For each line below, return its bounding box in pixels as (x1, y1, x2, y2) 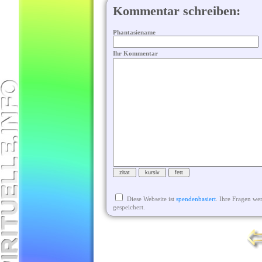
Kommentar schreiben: (112, 4, 240, 19)
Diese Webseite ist (126, 195, 176, 203)
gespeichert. (112, 204, 145, 211)
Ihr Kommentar (112, 50, 158, 57)
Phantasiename (112, 29, 156, 36)
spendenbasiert (175, 195, 216, 203)
